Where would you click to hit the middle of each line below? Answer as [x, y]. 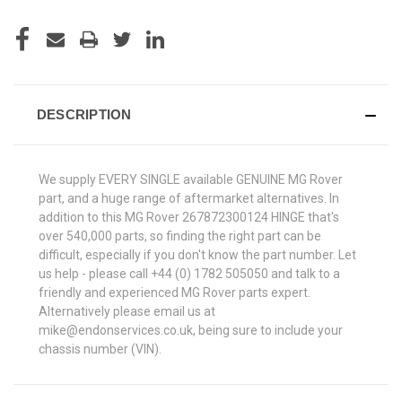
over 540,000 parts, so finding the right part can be [180, 236]
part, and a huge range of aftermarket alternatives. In [189, 198]
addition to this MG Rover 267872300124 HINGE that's [189, 217]
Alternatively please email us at [127, 311]
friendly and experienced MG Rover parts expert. [175, 292]
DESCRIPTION [84, 114]
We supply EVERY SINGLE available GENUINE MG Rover [191, 179]
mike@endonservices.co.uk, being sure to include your [191, 330]
